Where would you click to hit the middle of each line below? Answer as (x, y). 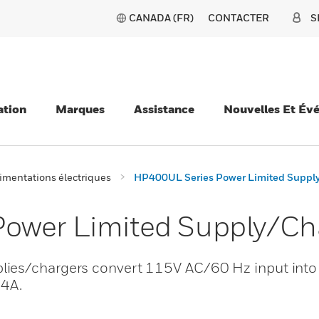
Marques (80, 109)
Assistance (164, 109)
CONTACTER (239, 17)
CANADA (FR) (161, 17)
